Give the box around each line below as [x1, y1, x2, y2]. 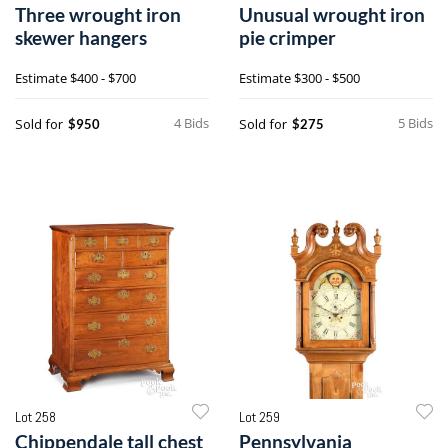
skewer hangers [15, 25, 147, 49]
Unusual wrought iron [239, 2, 425, 26]
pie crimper [239, 25, 336, 49]
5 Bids [398, 113, 433, 132]
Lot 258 [15, 407, 56, 426]
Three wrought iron [15, 2, 181, 26]
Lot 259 [239, 407, 280, 426]
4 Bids [174, 113, 209, 132]
